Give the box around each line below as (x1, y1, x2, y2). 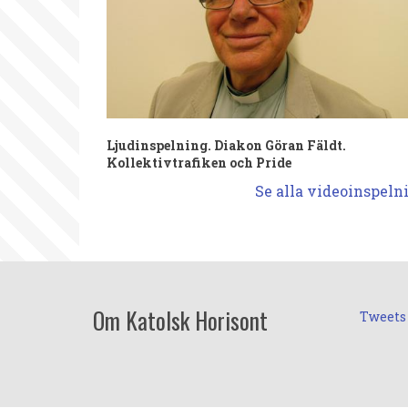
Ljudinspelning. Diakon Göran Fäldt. (107, 137, 346, 155)
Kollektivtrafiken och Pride (107, 154, 291, 172)
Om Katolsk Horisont (93, 303, 268, 338)
